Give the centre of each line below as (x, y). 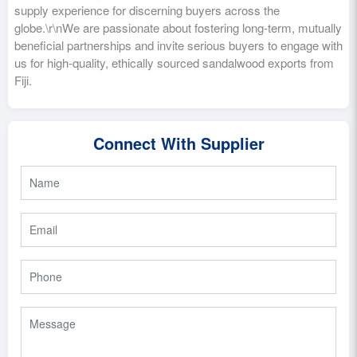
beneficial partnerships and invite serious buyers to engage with (178, 45)
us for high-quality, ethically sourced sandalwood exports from (174, 62)
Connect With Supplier (178, 143)
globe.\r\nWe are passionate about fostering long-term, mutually (178, 27)
